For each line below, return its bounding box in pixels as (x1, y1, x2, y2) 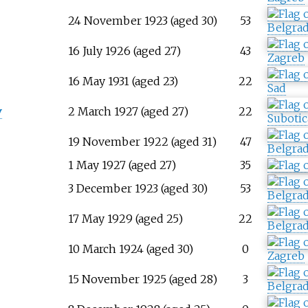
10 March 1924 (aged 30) (67, 242, 193, 256)
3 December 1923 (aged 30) (67, 181, 208, 196)
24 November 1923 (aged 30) (67, 14, 217, 28)
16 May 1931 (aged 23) (67, 74, 178, 89)
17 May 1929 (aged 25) (67, 212, 183, 226)
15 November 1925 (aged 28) (67, 272, 217, 287)
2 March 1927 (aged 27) (67, 104, 188, 119)
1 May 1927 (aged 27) (67, 158, 176, 173)
